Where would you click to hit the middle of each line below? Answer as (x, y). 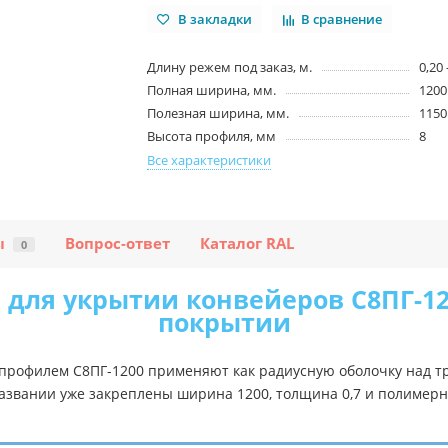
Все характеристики (209, 160)
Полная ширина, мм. (212, 90)
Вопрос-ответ (117, 244)
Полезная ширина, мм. (218, 113)
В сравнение (342, 19)
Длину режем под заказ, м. (230, 67)
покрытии (224, 322)
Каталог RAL (247, 244)
